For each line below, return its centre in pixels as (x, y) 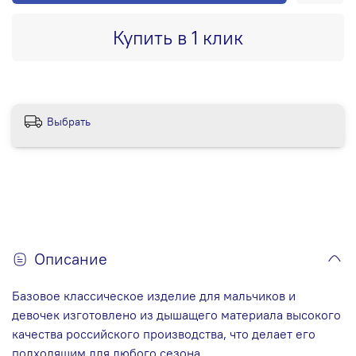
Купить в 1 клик (178, 37)
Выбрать (69, 121)
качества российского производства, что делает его (164, 334)
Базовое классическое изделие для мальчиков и (154, 296)
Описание (71, 259)
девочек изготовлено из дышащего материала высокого (176, 315)
